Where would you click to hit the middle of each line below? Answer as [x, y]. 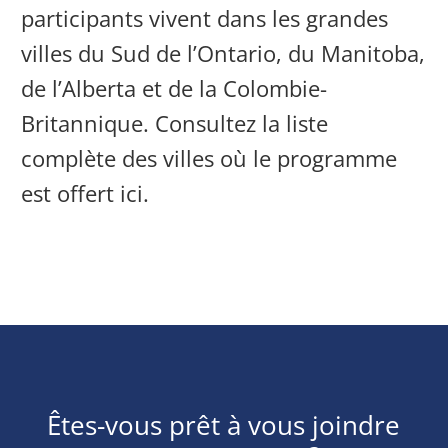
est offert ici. [85, 193]
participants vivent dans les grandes [205, 18]
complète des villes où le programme [209, 158]
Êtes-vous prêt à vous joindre [224, 425]
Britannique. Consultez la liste [175, 123]
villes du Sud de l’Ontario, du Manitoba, [223, 53]
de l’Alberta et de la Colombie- [174, 88]
